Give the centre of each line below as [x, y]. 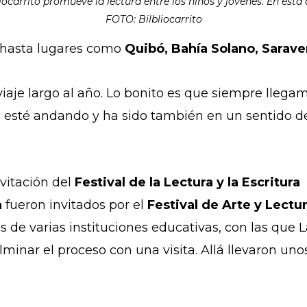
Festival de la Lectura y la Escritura [187, 183]
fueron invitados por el [75, 205]
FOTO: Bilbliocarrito [153, 20]
